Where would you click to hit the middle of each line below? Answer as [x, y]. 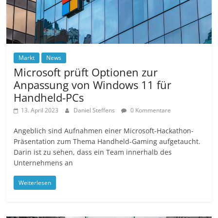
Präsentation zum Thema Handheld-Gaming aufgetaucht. [107, 142]
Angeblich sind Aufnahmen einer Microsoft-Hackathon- [104, 131]
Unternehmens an [44, 163]
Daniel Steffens [95, 110]
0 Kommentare [150, 110]
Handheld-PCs [49, 98]
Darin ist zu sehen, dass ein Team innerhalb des [93, 152]
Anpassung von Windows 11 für [93, 85]
